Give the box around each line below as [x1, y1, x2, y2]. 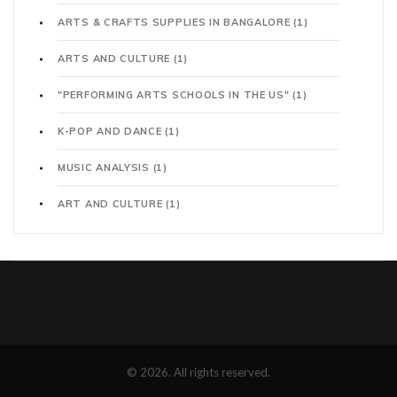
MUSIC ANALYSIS [58, 161, 153, 175]
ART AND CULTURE [58, 198, 167, 211]
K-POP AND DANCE [58, 125, 166, 138]
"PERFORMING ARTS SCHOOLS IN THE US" [58, 89, 293, 102]
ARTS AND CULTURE [58, 52, 174, 66]
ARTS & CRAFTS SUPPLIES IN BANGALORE [58, 16, 294, 29]
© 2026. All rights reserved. [127, 365, 270, 380]
